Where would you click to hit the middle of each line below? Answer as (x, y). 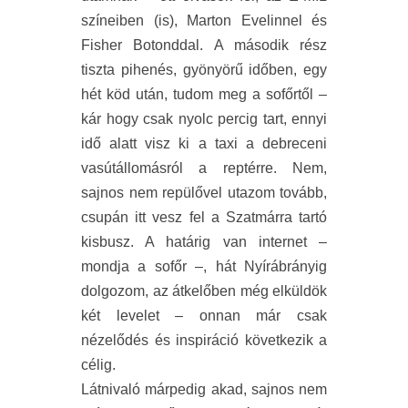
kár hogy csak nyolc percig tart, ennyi (204, 119)
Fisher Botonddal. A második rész (204, 46)
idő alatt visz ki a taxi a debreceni (204, 144)
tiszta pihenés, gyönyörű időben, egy (204, 70)
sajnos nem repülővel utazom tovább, (204, 193)
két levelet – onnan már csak (204, 316)
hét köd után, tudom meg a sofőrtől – (204, 95)
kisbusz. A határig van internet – (204, 242)
